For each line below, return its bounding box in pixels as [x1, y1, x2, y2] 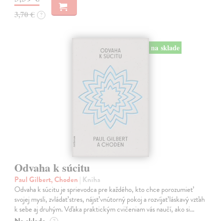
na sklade [150, 42, 180, 53]
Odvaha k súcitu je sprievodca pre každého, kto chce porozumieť [14, 184, 193, 195]
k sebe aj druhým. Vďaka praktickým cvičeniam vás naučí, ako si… [14, 204, 195, 215]
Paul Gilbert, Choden [14, 174, 80, 185]
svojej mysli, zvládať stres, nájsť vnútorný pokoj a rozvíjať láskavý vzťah [14, 194, 205, 205]
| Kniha [79, 174, 101, 185]
